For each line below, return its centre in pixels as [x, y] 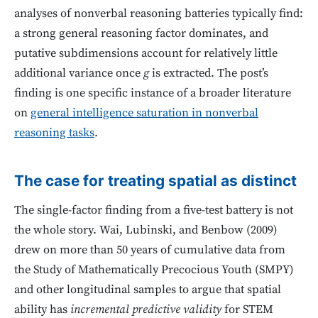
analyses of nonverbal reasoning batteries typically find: [159, 13]
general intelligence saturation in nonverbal [144, 113]
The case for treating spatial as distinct [155, 180]
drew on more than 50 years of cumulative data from [150, 251]
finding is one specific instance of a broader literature [153, 93]
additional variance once [79, 73]
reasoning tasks [54, 133]
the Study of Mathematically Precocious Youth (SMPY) [154, 270]
